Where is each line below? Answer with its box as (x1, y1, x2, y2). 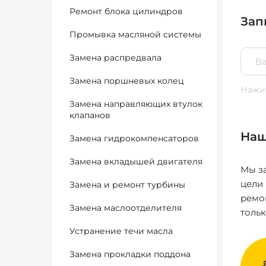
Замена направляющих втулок (69, 99, 202, 109)
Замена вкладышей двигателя (69, 156, 202, 167)
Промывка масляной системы (69, 29, 201, 40)
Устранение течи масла (69, 226, 173, 236)
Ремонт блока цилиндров (69, 6, 183, 17)
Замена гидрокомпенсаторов (69, 133, 199, 144)
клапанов (69, 110, 110, 121)
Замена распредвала (69, 52, 161, 63)
